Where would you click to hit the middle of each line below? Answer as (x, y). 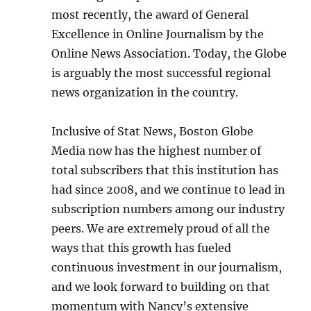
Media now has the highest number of (157, 151)
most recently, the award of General (150, 15)
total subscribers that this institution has (165, 170)
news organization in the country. (145, 92)
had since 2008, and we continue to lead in (169, 190)
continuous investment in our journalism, (167, 267)
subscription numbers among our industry (168, 209)
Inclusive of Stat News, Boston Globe (153, 131)
